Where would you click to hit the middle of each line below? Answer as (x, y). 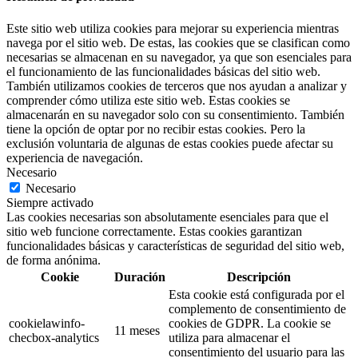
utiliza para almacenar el (229, 337)
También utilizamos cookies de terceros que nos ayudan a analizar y (177, 86)
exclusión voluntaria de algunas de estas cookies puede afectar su (170, 143)
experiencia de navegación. (75, 157)
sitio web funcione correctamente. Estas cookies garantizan (154, 231)
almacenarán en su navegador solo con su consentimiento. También (175, 114)
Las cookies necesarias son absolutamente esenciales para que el (167, 217)
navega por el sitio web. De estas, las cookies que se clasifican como (178, 42)
